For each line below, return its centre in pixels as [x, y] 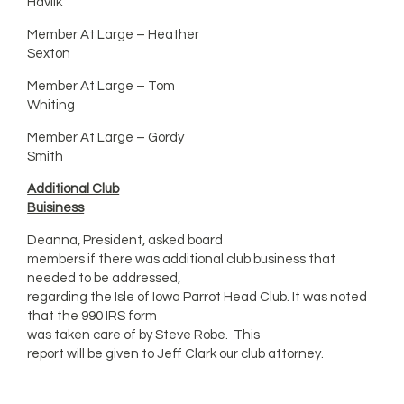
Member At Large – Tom [101, 86]
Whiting [51, 105]
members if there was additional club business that [182, 259]
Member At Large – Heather [114, 35]
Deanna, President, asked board [125, 240]
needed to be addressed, [104, 278]
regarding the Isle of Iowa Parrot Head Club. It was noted [197, 297]
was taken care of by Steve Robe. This [144, 335]
